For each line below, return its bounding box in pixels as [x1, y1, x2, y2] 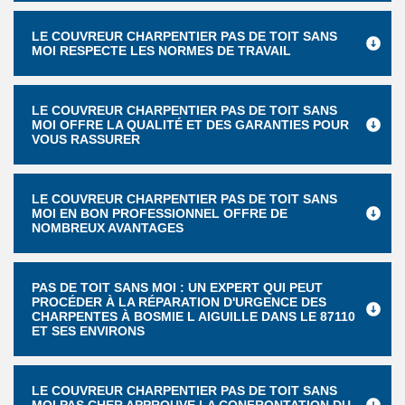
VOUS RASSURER [32, 132, 140, 146]
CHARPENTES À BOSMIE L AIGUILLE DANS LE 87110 [32, 309, 355, 324]
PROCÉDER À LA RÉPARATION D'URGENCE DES [32, 295, 326, 309]
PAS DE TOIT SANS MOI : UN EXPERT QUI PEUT [32, 280, 323, 295]
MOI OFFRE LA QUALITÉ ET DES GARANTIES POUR [32, 118, 349, 132]
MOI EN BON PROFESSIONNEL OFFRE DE [32, 206, 287, 221]
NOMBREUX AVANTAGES [32, 221, 184, 235]
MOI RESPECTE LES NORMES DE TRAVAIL [32, 43, 291, 58]
